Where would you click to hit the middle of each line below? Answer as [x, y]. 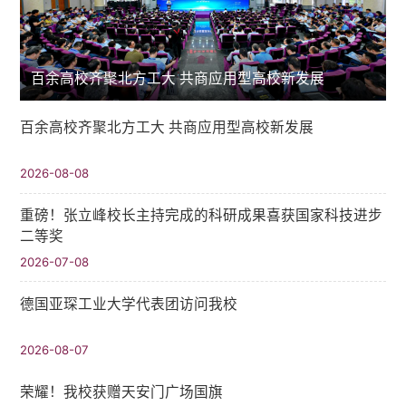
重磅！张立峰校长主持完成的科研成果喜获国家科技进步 [202, 216]
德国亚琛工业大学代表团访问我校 [129, 304]
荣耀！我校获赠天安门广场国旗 [122, 391]
